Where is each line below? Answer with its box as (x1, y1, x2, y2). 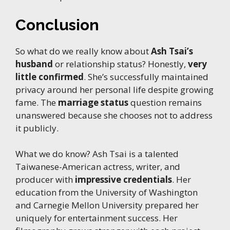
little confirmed (15, 70, 84, 83)
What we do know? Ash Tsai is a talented (15, 148, 179, 160)
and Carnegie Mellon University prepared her (15, 199, 199, 212)
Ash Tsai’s (151, 45, 193, 57)
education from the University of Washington (15, 186, 198, 199)
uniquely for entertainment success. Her (15, 212, 178, 224)
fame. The (15, 96, 58, 108)
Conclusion (15, 15, 99, 34)
